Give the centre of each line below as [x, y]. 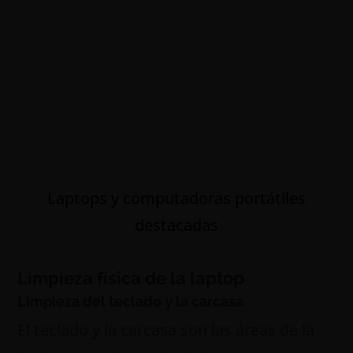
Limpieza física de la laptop [131, 278]
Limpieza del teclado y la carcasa [131, 301]
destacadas [176, 225]
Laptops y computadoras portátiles [176, 198]
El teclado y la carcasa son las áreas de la [166, 330]
